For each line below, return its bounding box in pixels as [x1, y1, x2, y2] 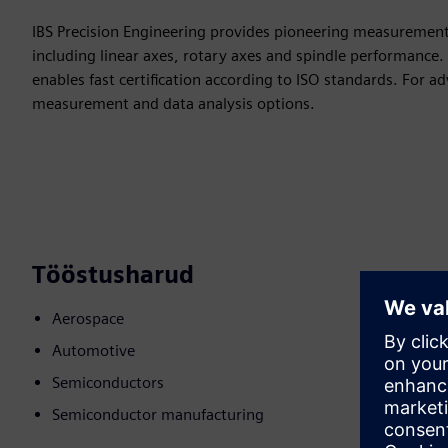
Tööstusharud [32, 260, 194, 290]
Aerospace [52, 309, 124, 329]
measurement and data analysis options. [32, 94, 315, 114]
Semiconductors [52, 373, 164, 393]
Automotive [52, 341, 135, 361]
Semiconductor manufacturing [52, 405, 264, 425]
